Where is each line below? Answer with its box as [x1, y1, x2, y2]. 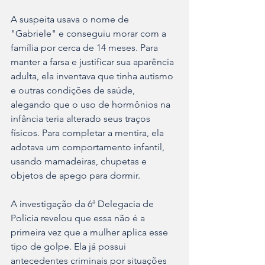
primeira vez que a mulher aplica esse [11, 227, 170, 238]
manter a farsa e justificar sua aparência [11, 56, 176, 68]
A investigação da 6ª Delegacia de [11, 198, 156, 210]
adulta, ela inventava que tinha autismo [11, 70, 176, 82]
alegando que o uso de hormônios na [11, 99, 173, 111]
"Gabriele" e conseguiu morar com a [11, 28, 169, 40]
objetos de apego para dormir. [11, 170, 140, 182]
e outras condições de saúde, [11, 85, 137, 96]
